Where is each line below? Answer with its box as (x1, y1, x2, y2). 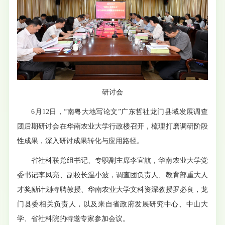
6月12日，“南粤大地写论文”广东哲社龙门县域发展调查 (31, 107, 208, 116)
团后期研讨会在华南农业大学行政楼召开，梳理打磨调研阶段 (17, 122, 208, 130)
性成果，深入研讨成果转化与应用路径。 (17, 137, 144, 145)
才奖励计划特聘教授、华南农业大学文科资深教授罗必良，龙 (17, 185, 208, 193)
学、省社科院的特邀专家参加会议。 (17, 214, 130, 222)
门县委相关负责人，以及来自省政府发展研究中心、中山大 (17, 200, 208, 208)
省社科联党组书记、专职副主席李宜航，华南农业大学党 (31, 156, 208, 164)
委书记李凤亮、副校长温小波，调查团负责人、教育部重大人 (17, 171, 208, 179)
